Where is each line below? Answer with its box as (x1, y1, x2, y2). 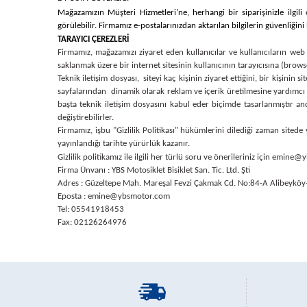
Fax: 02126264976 (58, 218, 127, 227)
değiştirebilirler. (58, 113, 114, 122)
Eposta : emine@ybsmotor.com (58, 192, 170, 201)
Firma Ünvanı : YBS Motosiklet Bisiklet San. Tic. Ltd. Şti (58, 166, 250, 175)
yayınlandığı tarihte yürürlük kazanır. (58, 139, 190, 148)
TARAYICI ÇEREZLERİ (58, 35, 129, 44)
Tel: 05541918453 (58, 205, 124, 214)
